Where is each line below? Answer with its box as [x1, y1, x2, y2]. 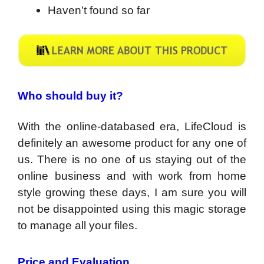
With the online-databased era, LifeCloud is [18, 120, 246, 133]
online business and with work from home [18, 169, 246, 182]
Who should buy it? [18, 89, 123, 102]
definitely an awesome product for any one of [18, 136, 246, 149]
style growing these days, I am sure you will [18, 186, 246, 199]
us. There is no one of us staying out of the [18, 153, 246, 166]
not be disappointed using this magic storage [18, 202, 246, 215]
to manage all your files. [18, 219, 140, 232]
